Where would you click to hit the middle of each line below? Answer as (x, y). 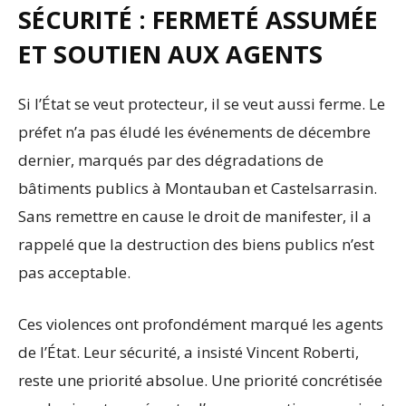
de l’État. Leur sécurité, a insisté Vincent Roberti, (188, 353)
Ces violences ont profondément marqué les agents (201, 324)
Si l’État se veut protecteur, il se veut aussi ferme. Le (202, 104)
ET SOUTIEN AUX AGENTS (170, 54)
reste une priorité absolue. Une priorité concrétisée (200, 381)
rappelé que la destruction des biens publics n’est (196, 245)
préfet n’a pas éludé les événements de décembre (194, 132)
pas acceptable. (74, 273)
